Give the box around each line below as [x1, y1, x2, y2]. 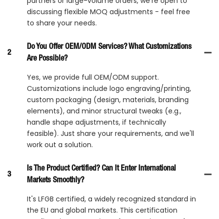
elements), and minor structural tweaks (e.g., [27, 106, 181, 116]
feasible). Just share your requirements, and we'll [27, 128, 194, 138]
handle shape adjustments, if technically [27, 117, 166, 127]
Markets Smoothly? [27, 176, 84, 184]
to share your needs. [27, 18, 97, 28]
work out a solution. [27, 139, 93, 150]
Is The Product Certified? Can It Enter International [27, 165, 176, 172]
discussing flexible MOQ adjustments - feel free [27, 6, 190, 17]
